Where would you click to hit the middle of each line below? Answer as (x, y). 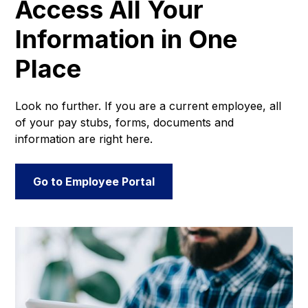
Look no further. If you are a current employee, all (148, 106)
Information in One (126, 40)
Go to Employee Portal (94, 182)
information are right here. (84, 139)
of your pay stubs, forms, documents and (125, 123)
